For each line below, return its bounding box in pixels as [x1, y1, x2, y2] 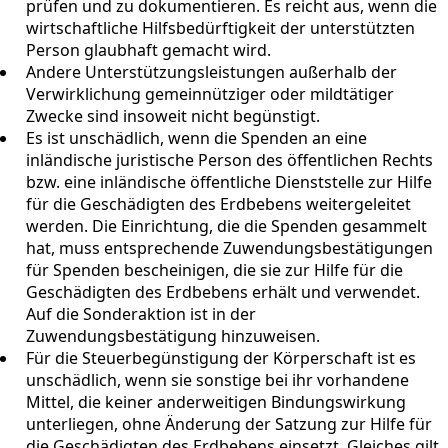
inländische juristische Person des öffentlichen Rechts [26, 148, 433, 171]
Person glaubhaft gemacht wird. [26, 38, 271, 61]
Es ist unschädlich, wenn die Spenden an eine [26, 126, 367, 149]
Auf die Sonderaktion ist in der [26, 302, 256, 325]
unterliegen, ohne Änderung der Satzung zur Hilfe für [26, 412, 432, 435]
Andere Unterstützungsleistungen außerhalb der [26, 60, 397, 83]
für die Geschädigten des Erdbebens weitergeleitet [26, 192, 411, 215]
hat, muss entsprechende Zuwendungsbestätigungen [26, 236, 433, 259]
